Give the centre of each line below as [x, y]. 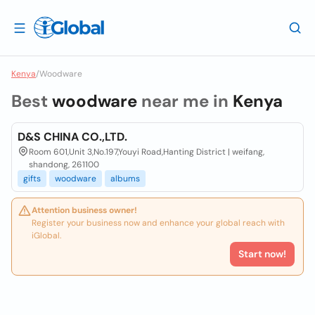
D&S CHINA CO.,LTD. [72, 137]
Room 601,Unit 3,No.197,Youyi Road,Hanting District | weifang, [147, 152]
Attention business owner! [84, 210]
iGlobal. [46, 236]
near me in [185, 101]
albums [125, 179]
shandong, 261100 [64, 165]
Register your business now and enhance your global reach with [158, 223]
